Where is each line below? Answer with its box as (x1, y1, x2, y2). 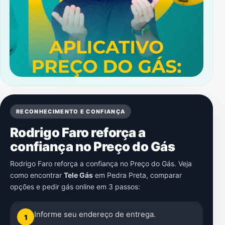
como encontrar (10, 171, 64, 179)
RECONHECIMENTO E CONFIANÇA (16, 108, 126, 115)
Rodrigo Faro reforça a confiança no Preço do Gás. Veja (10, 159, 192, 168)
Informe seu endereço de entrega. (34, 209, 156, 219)
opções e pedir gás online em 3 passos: (10, 182, 140, 191)
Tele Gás (64, 171, 93, 179)
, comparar (146, 171, 182, 179)
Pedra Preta (107, 171, 146, 179)
